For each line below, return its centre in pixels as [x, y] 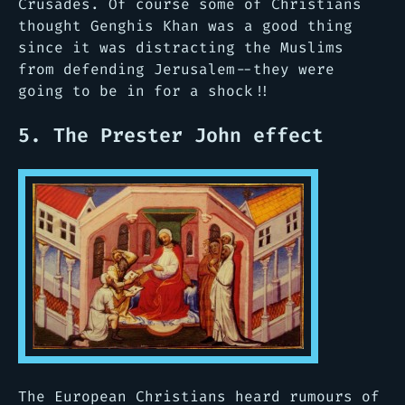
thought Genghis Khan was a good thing [185, 25]
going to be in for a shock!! [145, 90]
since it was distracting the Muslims [181, 47]
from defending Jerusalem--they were [176, 69]
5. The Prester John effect [171, 135]
